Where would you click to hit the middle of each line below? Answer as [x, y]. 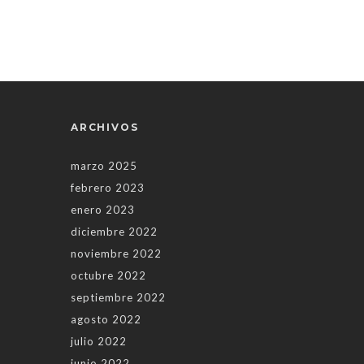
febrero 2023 [108, 188]
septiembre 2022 [118, 298]
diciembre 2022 [114, 232]
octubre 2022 [108, 276]
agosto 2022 [106, 320]
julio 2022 [99, 342]
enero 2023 [103, 210]
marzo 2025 [104, 166]
